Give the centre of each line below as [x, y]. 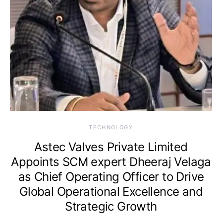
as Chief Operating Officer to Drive [111, 176]
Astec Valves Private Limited [111, 147]
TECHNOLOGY [111, 127]
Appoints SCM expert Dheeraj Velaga [111, 162]
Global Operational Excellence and [111, 191]
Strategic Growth [111, 206]
